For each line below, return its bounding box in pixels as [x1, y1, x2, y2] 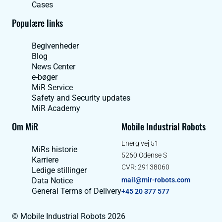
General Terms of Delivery [32, 186, 121, 196]
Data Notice [32, 176, 73, 186]
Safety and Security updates [32, 93, 130, 103]
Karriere [32, 155, 58, 165]
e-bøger [32, 72, 57, 82]
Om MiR [12, 120, 38, 133]
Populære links [12, 16, 63, 30]
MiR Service [32, 83, 73, 93]
